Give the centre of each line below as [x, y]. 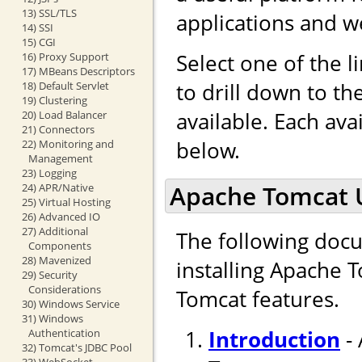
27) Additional [55, 231]
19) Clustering [54, 100]
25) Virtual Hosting [66, 202]
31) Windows [52, 318]
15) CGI [38, 42]
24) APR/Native [57, 187]
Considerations [64, 289]
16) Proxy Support [65, 56]
